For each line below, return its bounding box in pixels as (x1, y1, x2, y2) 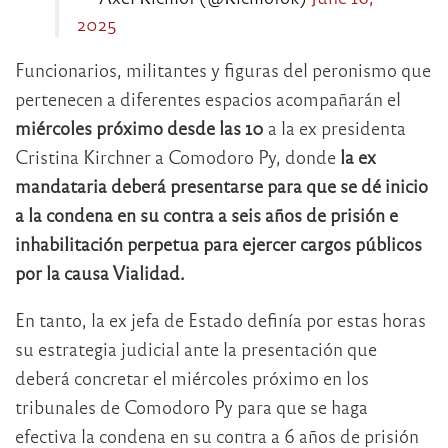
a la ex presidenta (264, 115, 406, 139)
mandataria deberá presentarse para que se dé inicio (15, 173, 428, 197)
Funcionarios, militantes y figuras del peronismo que (15, 57, 431, 81)
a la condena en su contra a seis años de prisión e (15, 202, 398, 226)
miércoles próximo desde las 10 (15, 115, 264, 139)
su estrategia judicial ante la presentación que (15, 336, 377, 360)
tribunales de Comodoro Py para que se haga (15, 394, 368, 418)
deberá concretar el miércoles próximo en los (15, 365, 369, 389)
